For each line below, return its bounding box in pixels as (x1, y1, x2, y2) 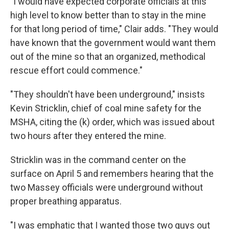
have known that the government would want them (10, 37, 216, 48)
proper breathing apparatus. (10, 196, 122, 207)
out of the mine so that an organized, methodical (10, 51, 205, 62)
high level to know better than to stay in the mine (10, 10, 206, 20)
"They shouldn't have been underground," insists (10, 89, 205, 100)
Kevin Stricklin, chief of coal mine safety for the (10, 103, 201, 113)
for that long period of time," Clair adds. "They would (10, 24, 218, 34)
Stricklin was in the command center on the (10, 154, 186, 165)
